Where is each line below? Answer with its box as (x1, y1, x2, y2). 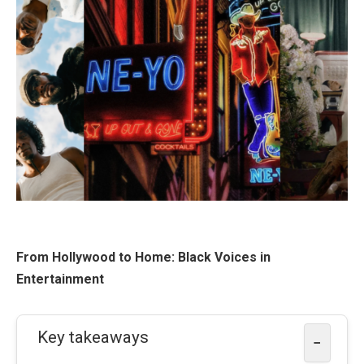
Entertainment (16, 271, 104, 288)
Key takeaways (37, 327, 149, 348)
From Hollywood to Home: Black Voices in (16, 249, 271, 266)
